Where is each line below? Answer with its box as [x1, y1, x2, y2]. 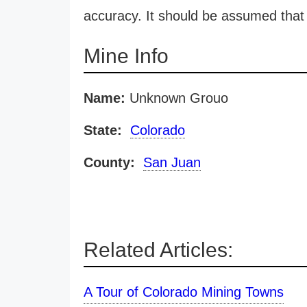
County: [84, 155, 135, 170]
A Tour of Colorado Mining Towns [84, 284, 284, 299]
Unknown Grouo [125, 90, 228, 106]
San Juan [143, 155, 201, 170]
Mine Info [84, 45, 169, 67]
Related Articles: [84, 238, 233, 261]
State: [84, 123, 122, 138]
